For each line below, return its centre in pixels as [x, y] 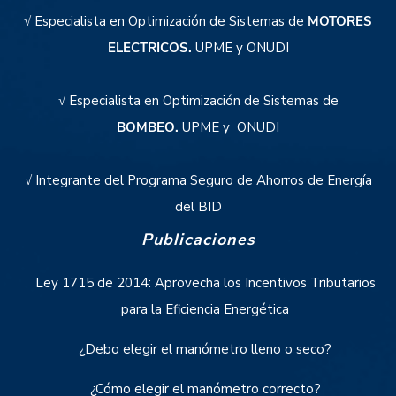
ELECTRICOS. [149, 48]
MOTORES [340, 22]
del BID [198, 207]
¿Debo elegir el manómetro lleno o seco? [205, 350]
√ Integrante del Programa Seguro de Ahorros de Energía [198, 181]
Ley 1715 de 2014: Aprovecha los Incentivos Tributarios [205, 283]
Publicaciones [198, 240]
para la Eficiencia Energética [205, 310]
